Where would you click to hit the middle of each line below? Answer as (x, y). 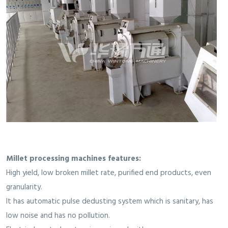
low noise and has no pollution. (58, 216)
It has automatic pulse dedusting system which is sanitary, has (110, 202)
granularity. (24, 188)
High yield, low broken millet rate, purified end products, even (109, 173)
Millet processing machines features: (74, 159)
